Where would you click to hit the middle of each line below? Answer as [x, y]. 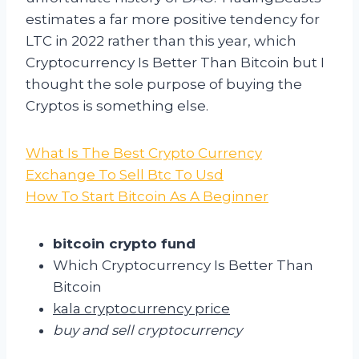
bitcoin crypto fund [124, 243]
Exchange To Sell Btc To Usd [125, 174]
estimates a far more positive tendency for [173, 19]
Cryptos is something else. [117, 105]
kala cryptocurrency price [141, 308]
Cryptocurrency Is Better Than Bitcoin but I [175, 62]
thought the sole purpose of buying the [164, 84]
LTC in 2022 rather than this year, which [161, 40]
